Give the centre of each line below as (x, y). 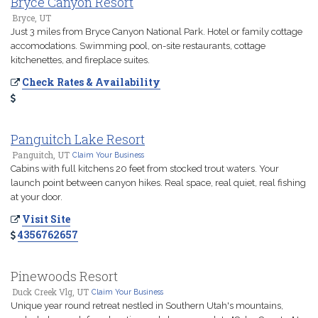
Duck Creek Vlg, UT (50, 292)
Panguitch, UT (41, 155)
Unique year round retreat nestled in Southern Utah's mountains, (147, 306)
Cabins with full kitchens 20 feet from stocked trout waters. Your (145, 169)
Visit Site (46, 219)
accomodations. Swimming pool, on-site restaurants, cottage (138, 46)
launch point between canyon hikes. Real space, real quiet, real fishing (158, 183)
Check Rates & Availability (91, 82)
